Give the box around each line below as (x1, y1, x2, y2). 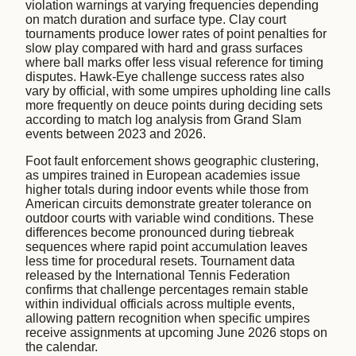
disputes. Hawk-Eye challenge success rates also (25, 70, 304, 84)
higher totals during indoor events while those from (25, 183, 308, 197)
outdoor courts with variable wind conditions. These (25, 211, 314, 226)
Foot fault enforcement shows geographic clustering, (25, 154, 319, 168)
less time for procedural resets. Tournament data (25, 254, 295, 269)
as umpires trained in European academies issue (25, 168, 300, 183)
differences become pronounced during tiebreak (25, 226, 294, 240)
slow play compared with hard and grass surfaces (25, 41, 303, 56)
